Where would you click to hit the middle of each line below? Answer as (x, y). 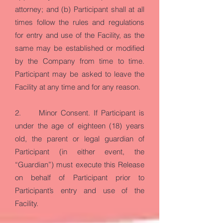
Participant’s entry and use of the (80, 190)
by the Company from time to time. (80, 61)
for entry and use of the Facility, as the (80, 35)
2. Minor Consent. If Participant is (80, 113)
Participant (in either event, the (80, 152)
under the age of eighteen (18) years (80, 126)
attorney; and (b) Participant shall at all (80, 9)
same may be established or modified (80, 48)
